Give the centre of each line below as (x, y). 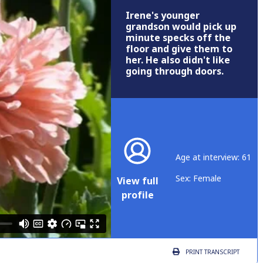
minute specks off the (178, 38)
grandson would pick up (181, 27)
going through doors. (175, 72)
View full (138, 181)
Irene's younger (163, 16)
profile (137, 195)
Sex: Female (198, 179)
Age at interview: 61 (213, 158)
